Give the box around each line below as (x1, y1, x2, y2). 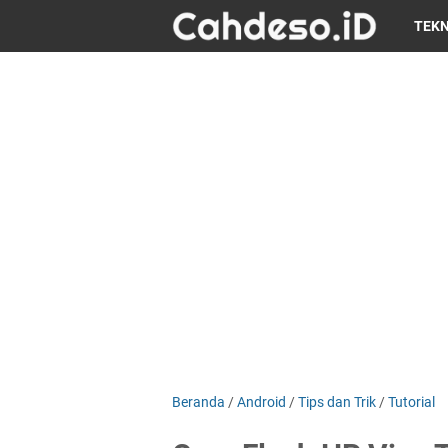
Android (237, 394, 286, 410)
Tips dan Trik (298, 394, 376, 410)
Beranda (172, 394, 225, 410)
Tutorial (388, 394, 435, 410)
